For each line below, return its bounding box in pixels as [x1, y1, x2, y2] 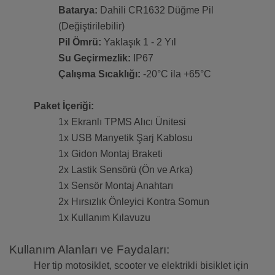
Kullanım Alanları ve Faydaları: [9, 243, 169, 257]
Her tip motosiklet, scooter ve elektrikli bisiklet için [34, 260, 249, 271]
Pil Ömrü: [58, 37, 101, 48]
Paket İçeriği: [34, 101, 94, 112]
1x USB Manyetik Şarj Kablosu [58, 133, 193, 144]
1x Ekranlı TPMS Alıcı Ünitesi [58, 117, 186, 128]
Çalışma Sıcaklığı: [58, 69, 141, 80]
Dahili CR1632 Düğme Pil [98, 5, 214, 16]
